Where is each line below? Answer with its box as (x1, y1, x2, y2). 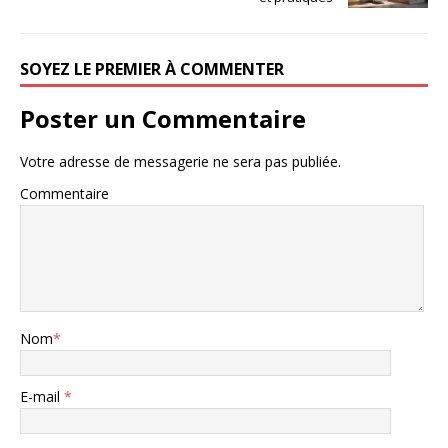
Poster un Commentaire (20, 101, 306, 135)
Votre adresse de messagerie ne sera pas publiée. (20, 151, 341, 171)
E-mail (20, 386, 64, 406)
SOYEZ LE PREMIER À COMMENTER (20, 57, 284, 80)
